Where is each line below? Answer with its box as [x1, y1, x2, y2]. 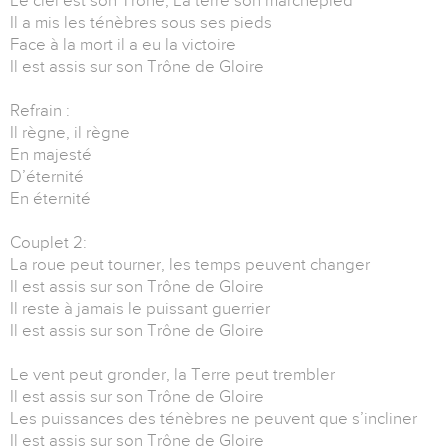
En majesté [10, 145, 92, 165]
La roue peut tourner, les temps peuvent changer [10, 255, 370, 275]
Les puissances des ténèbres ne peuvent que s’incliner [10, 409, 417, 429]
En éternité [10, 189, 91, 209]
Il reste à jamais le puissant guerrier [10, 299, 270, 319]
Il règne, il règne [10, 123, 130, 143]
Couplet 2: [10, 233, 87, 253]
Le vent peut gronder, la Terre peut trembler [10, 365, 335, 385]
